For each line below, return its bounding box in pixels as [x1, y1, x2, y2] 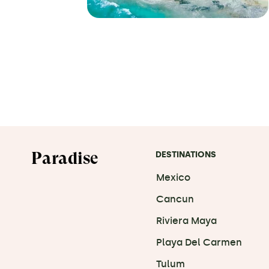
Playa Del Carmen [156, 237, 242, 248]
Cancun [156, 193, 194, 205]
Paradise [31, 148, 98, 168]
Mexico [156, 172, 190, 183]
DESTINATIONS [155, 150, 216, 160]
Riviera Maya [156, 215, 217, 226]
